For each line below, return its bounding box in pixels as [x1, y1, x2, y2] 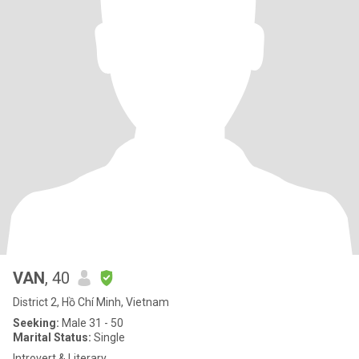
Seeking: [13, 317, 59, 329]
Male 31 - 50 [59, 317, 123, 329]
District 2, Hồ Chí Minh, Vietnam [13, 296, 169, 309]
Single [91, 331, 125, 344]
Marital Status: [13, 331, 91, 344]
